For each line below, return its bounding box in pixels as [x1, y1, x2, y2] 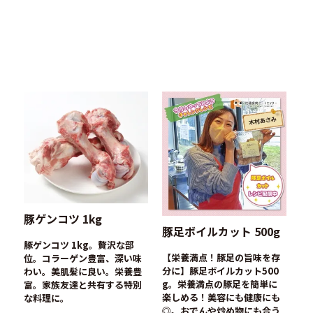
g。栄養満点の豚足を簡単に [161, 277, 277, 291]
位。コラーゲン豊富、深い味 [24, 251, 143, 265]
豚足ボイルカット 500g [161, 222, 280, 240]
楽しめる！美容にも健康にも [161, 290, 280, 304]
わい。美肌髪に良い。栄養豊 [24, 264, 143, 278]
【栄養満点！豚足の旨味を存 [161, 250, 280, 264]
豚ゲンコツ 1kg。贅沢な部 [24, 238, 135, 252]
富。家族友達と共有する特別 [24, 277, 143, 291]
